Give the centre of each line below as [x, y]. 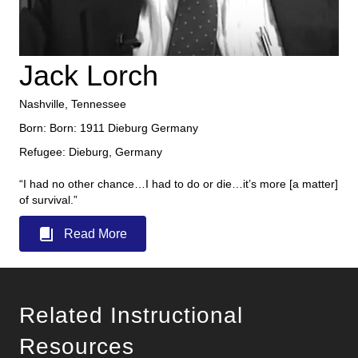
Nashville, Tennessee [73, 104]
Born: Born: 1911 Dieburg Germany [109, 128]
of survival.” [48, 200]
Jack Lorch [89, 76]
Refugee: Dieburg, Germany [91, 152]
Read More [95, 234]
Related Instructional [131, 316]
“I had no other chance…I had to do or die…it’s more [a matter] [179, 184]
